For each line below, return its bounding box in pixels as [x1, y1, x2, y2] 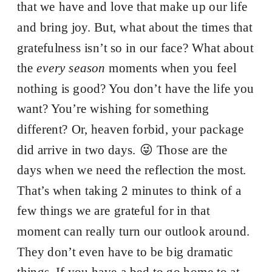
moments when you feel [105, 61, 237, 75]
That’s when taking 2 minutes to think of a [17, 183, 242, 197]
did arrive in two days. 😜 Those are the [17, 143, 228, 157]
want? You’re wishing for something [17, 101, 209, 116]
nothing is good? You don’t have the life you [17, 81, 254, 95]
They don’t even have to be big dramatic [17, 245, 233, 259]
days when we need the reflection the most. [17, 163, 247, 177]
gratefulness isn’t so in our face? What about [17, 41, 254, 55]
